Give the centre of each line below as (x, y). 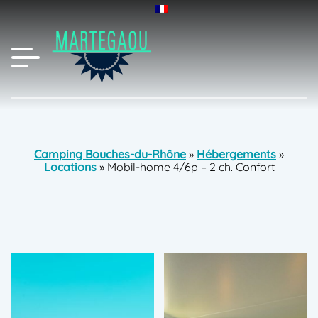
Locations (70, 167)
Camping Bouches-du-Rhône (110, 154)
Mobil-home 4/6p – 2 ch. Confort (191, 167)
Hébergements (236, 154)
